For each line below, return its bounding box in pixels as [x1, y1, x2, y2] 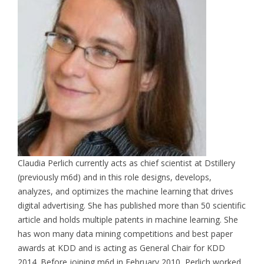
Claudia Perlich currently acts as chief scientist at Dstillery [18, 157, 235, 169]
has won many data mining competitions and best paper [18, 227, 233, 239]
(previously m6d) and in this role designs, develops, [18, 171, 212, 183]
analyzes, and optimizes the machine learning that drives [18, 185, 233, 197]
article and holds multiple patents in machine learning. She [18, 213, 238, 225]
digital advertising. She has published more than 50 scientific [18, 199, 246, 211]
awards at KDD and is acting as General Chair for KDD [18, 242, 225, 253]
